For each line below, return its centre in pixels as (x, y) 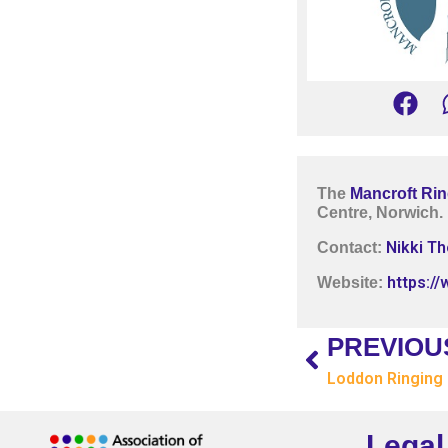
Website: (352, 283)
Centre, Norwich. (380, 213)
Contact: (349, 248)
